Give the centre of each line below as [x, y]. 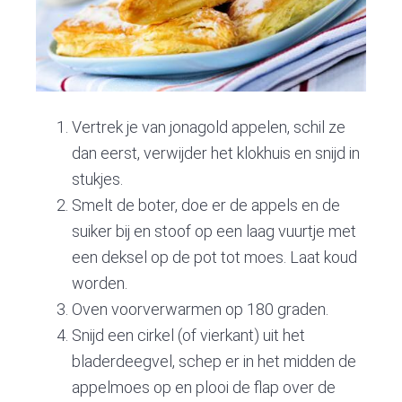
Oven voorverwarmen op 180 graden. [201, 309]
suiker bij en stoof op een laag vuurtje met [214, 231]
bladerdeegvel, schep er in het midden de [214, 361]
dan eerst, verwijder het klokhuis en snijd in [216, 153]
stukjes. [98, 179]
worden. [100, 283]
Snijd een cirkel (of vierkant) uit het [189, 335]
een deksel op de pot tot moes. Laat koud [215, 257]
